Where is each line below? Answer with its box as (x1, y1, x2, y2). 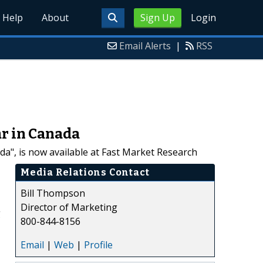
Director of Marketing (21, 200, 117, 214)
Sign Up (140, 11, 175, 24)
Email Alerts (119, 39, 171, 52)
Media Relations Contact (21, 166, 150, 178)
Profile (84, 238, 113, 251)
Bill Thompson (21, 186, 85, 200)
